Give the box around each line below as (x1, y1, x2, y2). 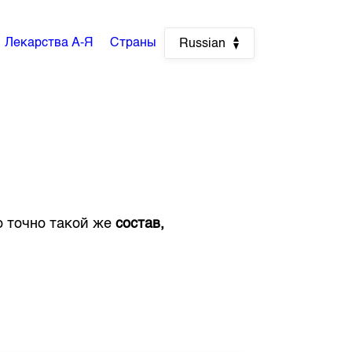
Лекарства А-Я (5, 37, 93, 49)
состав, (115, 217, 165, 231)
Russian (178, 38, 225, 50)
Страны (109, 37, 156, 49)
